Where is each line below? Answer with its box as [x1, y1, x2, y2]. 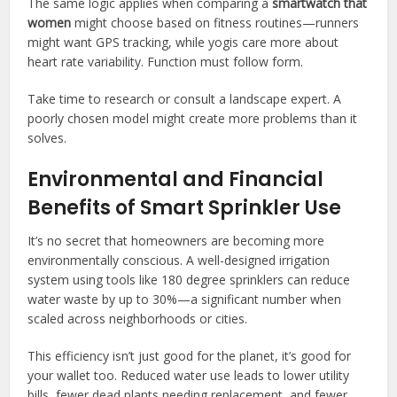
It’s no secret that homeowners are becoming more [27, 231, 325, 249]
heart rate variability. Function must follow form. [27, 52, 304, 70]
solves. [27, 128, 67, 146]
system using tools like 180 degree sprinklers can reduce [27, 270, 351, 288]
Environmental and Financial [27, 165, 324, 193]
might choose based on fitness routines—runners [71, 13, 360, 31]
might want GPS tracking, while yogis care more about [27, 33, 339, 51]
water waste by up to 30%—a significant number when [27, 290, 342, 307]
